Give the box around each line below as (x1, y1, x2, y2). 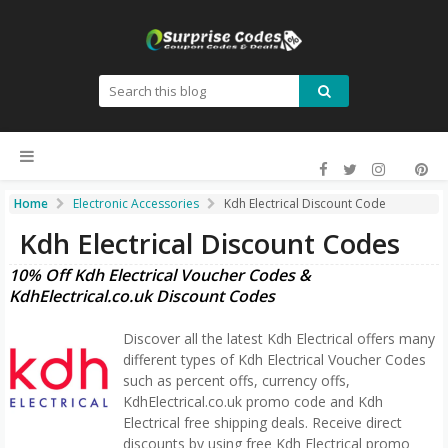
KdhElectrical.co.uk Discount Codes (9, 285, 275, 308)
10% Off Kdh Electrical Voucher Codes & (9, 264, 311, 287)
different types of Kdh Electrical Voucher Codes (123, 350, 426, 370)
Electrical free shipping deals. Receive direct (123, 413, 402, 433)
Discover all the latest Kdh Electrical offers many (123, 329, 435, 349)
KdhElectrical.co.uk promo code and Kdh (123, 392, 383, 412)
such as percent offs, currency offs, (123, 371, 350, 391)
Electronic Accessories (73, 195, 199, 212)
